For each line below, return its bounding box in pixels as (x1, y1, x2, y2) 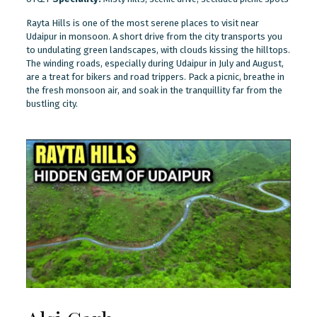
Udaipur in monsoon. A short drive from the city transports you (25, 30, 282, 42)
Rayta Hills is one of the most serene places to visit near (25, 17, 259, 28)
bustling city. (25, 98, 78, 109)
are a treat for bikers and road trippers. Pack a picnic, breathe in (25, 71, 284, 82)
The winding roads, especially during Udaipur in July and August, (25, 57, 284, 69)
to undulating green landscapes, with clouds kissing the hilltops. (25, 44, 290, 55)
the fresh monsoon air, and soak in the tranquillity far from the (25, 84, 282, 96)
